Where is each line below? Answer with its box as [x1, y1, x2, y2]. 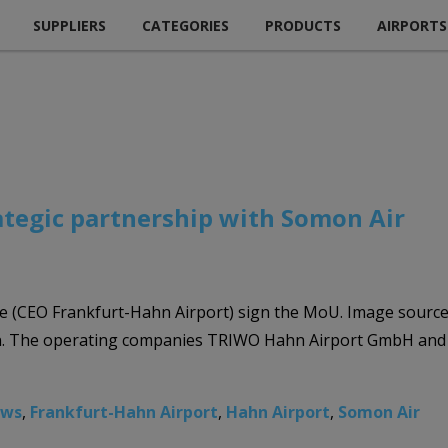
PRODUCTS [265, 15, 341, 35]
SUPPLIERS [33, 15, 106, 35]
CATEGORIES [142, 15, 229, 35]
